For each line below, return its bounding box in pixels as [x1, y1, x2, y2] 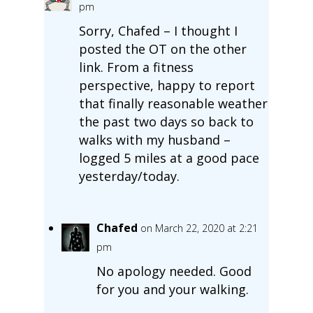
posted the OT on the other [78, 40, 247, 57]
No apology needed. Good [96, 262, 252, 279]
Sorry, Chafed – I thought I [78, 22, 238, 39]
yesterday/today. [78, 167, 180, 184]
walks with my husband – [78, 131, 231, 148]
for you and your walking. [96, 280, 249, 298]
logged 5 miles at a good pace [78, 149, 259, 166]
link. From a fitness [78, 58, 194, 75]
